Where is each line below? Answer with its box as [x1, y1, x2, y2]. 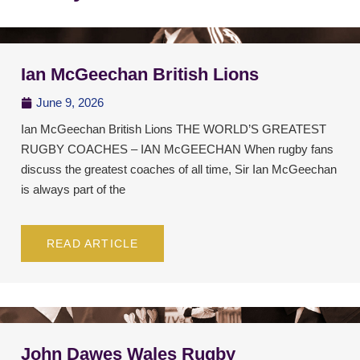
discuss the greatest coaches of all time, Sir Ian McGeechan [21, 162, 337, 177]
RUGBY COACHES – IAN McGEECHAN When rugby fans [21, 142, 333, 157]
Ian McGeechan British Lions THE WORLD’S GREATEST [21, 122, 326, 137]
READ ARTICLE [47, 237, 139, 251]
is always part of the [21, 182, 125, 197]
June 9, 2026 [36, 96, 104, 110]
